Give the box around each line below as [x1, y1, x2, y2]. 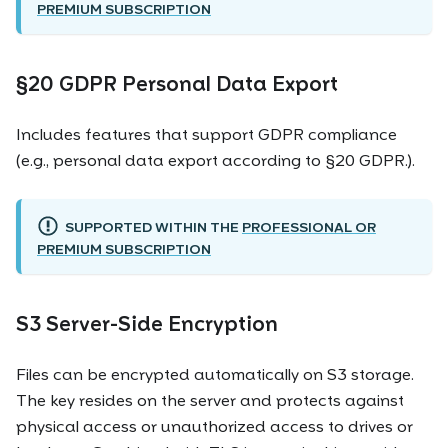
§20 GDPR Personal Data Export [16, 71, 338, 96]
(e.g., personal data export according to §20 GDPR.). [16, 150, 415, 170]
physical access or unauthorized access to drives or [16, 416, 413, 436]
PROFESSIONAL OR [241, 218, 376, 235]
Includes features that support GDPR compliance [16, 124, 397, 144]
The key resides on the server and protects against [16, 390, 404, 410]
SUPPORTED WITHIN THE [64, 218, 242, 235]
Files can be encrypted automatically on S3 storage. [16, 364, 414, 384]
